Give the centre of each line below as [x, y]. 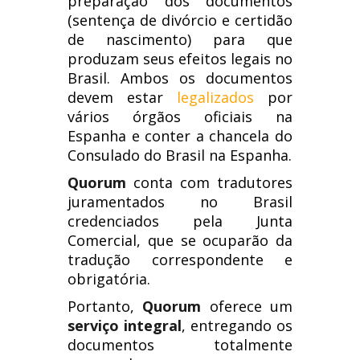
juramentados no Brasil [180, 202]
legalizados [215, 97]
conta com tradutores [209, 182]
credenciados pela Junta [180, 221]
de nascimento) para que [180, 39]
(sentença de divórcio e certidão [180, 20]
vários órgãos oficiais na [180, 117]
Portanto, [105, 306]
